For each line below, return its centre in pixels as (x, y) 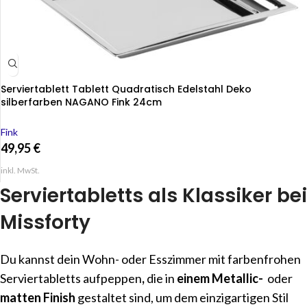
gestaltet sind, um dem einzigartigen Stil (182, 298)
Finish (59, 298)
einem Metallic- (220, 279)
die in (161, 279)
